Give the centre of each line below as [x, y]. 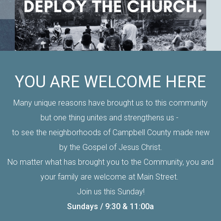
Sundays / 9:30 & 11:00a [110, 206]
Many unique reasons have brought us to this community [110, 103]
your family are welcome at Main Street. [110, 177]
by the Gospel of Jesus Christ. [110, 147]
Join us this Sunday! [110, 191]
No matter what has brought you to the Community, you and [110, 162]
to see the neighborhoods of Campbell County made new [110, 132]
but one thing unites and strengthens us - [110, 117]
